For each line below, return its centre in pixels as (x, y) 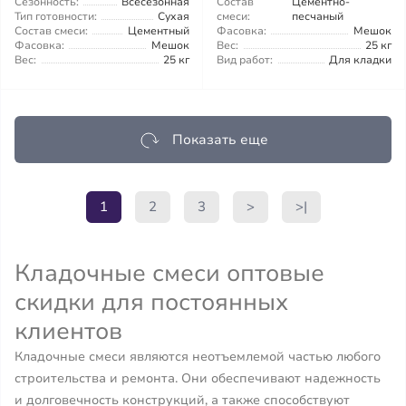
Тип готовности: (56, 16)
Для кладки (360, 60)
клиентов (68, 331)
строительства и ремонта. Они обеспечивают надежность (198, 378)
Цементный (159, 31)
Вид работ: (245, 60)
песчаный (318, 16)
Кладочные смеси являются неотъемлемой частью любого (198, 357)
